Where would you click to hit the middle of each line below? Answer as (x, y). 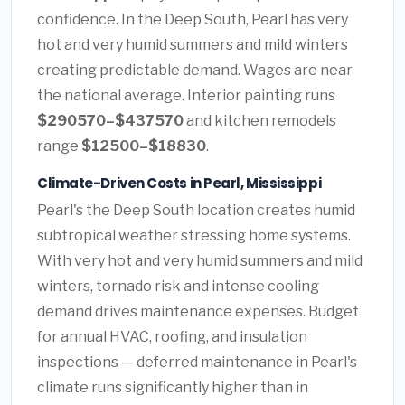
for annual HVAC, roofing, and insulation (172, 337)
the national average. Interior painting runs (186, 95)
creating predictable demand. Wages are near (195, 70)
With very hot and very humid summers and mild (200, 261)
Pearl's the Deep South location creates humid (196, 211)
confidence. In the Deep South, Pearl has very (193, 19)
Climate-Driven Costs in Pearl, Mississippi (179, 183)
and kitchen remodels (260, 120)
